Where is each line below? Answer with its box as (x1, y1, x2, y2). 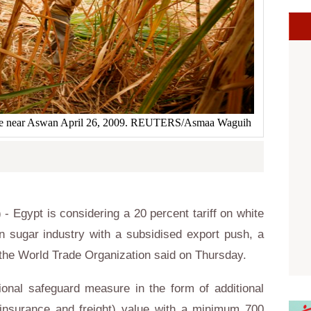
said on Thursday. (151, 249, 246, 262)
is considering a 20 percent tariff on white (43, 207, 264, 220)
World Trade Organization (18, 249, 151, 262)
